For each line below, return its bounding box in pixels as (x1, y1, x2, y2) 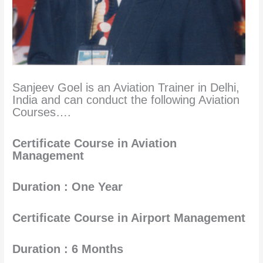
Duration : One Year (12, 180, 123, 193)
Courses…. (12, 105, 72, 119)
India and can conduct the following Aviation (12, 93, 240, 106)
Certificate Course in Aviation (12, 136, 177, 150)
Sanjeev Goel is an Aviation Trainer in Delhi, (12, 80, 240, 94)
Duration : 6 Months (12, 242, 124, 255)
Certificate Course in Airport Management (12, 211, 246, 224)
